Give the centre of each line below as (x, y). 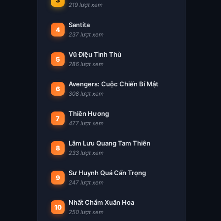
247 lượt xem (86, 183)
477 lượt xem (86, 123)
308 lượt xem (86, 94)
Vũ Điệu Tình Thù (95, 54)
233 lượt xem (86, 153)
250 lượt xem (86, 212)
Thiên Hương (89, 113)
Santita (79, 25)
